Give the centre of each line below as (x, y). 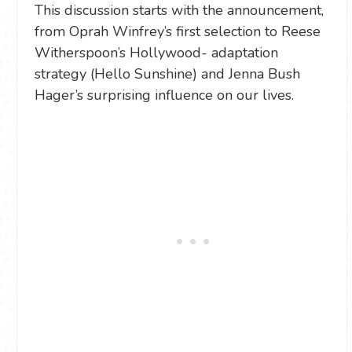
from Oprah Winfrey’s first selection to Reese (178, 31)
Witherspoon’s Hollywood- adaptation (156, 53)
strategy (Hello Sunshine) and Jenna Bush (167, 74)
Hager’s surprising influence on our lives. (166, 95)
